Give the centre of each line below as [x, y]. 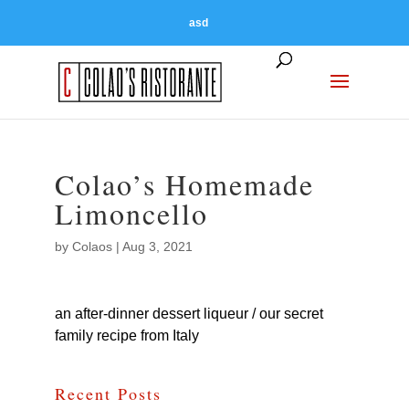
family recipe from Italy [126, 336]
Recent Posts [108, 393]
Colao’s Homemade [184, 184]
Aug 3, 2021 [157, 246]
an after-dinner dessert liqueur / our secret [189, 314]
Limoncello [131, 213]
